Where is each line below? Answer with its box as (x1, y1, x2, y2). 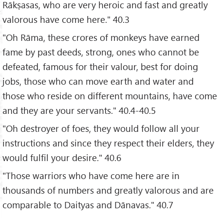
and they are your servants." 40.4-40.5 (2, 104, 156, 117)
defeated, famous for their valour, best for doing (2, 60, 198, 73)
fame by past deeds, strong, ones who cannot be (2, 46, 199, 58)
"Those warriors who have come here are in (2, 169, 180, 182)
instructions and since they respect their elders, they (2, 137, 214, 149)
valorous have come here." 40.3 (2, 13, 129, 26)
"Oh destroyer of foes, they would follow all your (2, 122, 200, 135)
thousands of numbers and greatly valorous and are (2, 183, 214, 196)
